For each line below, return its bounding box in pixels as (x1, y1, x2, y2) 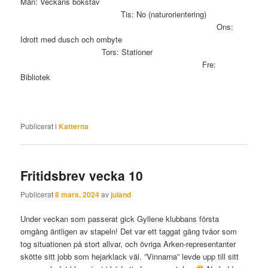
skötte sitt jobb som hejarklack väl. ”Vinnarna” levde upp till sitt (20, 250, 239, 262)
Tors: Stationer (20, 45, 246, 57)
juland (111, 188, 132, 200)
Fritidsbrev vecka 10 (20, 166, 144, 185)
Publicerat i (20, 121, 57, 132)
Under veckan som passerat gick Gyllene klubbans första (20, 212, 220, 224)
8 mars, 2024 (55, 188, 100, 200)
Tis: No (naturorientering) (20, 8, 248, 20)
